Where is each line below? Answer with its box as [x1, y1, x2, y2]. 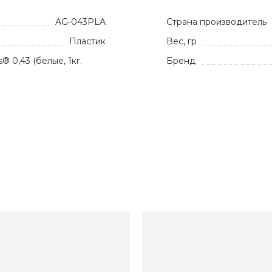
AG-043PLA [55, 16, 106, 27]
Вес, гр [166, 36, 197, 47]
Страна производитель [166, 16, 267, 27]
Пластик [69, 36, 106, 47]
